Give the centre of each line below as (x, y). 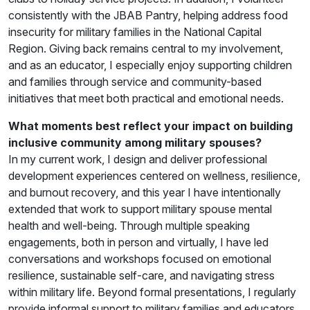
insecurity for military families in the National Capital (135, 31)
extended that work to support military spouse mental (140, 209)
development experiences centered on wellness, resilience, (154, 175)
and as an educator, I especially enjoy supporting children (150, 65)
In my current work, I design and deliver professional (138, 159)
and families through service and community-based (135, 81)
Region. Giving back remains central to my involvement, (146, 48)
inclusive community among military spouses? (135, 142)
